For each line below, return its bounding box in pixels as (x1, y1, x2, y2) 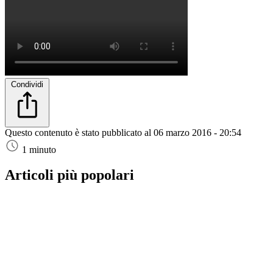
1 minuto (22, 144, 56, 155)
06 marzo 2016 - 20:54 (154, 127, 241, 138)
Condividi (11, 79, 43, 89)
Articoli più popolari (5, 167, 134, 183)
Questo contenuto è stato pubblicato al (5, 127, 154, 138)
